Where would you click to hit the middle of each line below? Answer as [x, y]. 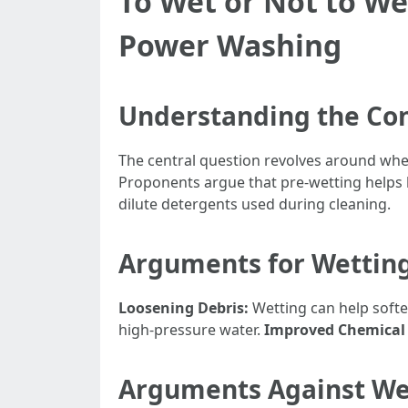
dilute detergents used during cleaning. [255, 204]
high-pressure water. [191, 330]
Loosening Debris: [184, 308]
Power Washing [230, 45]
